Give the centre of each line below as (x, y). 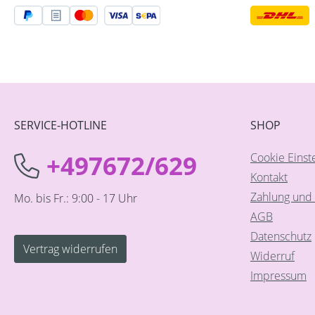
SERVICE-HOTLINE (60, 125)
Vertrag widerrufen (70, 249)
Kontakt (269, 177)
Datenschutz (281, 236)
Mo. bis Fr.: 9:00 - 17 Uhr (76, 198)
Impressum (278, 276)
